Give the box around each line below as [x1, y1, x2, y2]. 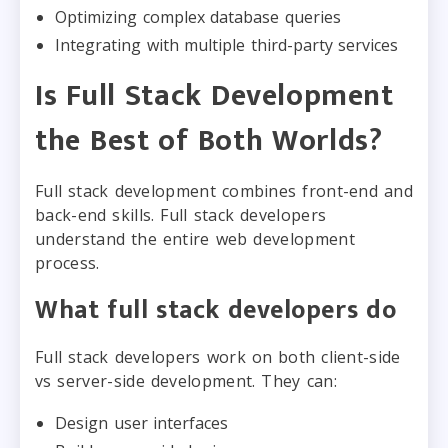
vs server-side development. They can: [35, 369, 337, 392]
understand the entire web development [35, 227, 355, 250]
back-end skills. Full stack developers [35, 203, 327, 226]
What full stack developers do [35, 288, 397, 332]
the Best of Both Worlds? [35, 115, 383, 166]
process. [35, 251, 100, 274]
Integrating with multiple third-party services [55, 33, 398, 56]
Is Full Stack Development [35, 70, 394, 121]
